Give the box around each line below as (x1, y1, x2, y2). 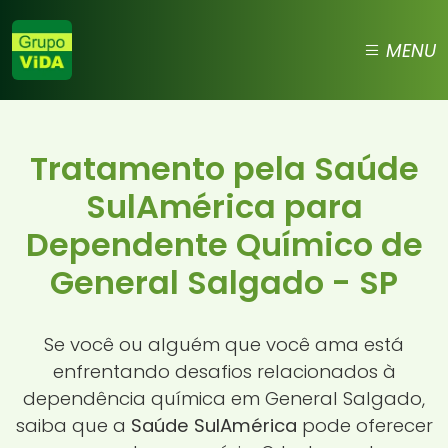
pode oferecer (296, 412, 433, 438)
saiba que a (15, 412, 131, 438)
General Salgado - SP (50, 260, 398, 305)
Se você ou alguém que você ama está (44, 331, 404, 357)
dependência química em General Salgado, (23, 385, 425, 411)
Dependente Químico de (25, 222, 423, 267)
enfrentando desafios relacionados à (52, 358, 396, 384)
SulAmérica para (85, 184, 363, 229)
